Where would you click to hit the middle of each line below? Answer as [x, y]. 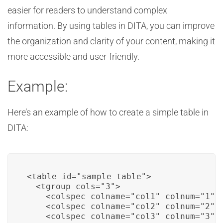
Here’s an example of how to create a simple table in [108, 112]
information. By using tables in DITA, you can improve [111, 26]
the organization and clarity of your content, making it [111, 41]
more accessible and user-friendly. [73, 56]
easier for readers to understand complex [87, 10]
